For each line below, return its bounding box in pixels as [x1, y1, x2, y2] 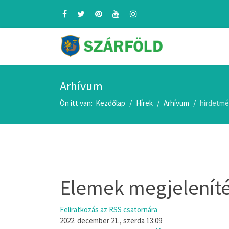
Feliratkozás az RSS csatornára [60, 204, 157, 214]
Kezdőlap [96, 98, 125, 108]
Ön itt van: [60, 98, 96, 108]
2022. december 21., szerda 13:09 [60, 216, 162, 225]
